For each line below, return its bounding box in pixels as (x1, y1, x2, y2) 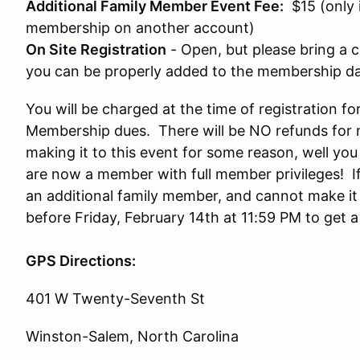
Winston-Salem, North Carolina (26, 328, 239, 345)
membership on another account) (26, 19, 255, 36)
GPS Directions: (26, 252, 136, 269)
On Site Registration (26, 41, 166, 58)
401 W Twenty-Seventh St (26, 290, 205, 307)
